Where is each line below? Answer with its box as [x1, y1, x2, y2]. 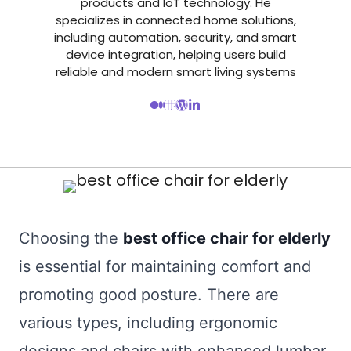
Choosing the [19, 229, 123, 248]
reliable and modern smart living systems [55, 63, 296, 80]
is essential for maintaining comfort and [19, 257, 311, 277]
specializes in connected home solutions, [55, 11, 296, 28]
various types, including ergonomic [19, 313, 277, 333]
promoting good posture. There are [19, 285, 279, 305]
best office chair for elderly [123, 229, 331, 248]
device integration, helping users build [65, 45, 286, 63]
